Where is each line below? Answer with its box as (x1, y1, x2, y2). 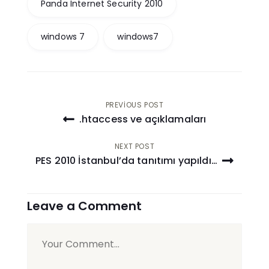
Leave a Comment (27, 198, 142, 215)
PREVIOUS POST (105, 100, 164, 110)
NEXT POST (114, 141, 155, 152)
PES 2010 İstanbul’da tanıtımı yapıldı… (35, 154, 220, 168)
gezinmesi (26, 124, 128, 151)
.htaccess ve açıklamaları (76, 112, 207, 127)
